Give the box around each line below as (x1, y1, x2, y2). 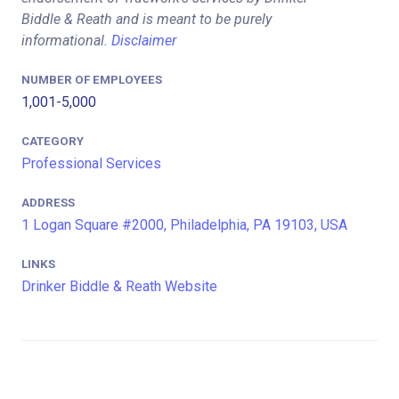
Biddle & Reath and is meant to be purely (21, 10, 272, 28)
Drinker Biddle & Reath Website (21, 278, 217, 296)
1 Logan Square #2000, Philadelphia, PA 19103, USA (21, 216, 347, 234)
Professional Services (21, 154, 161, 172)
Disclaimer (111, 31, 176, 49)
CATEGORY (21, 134, 84, 148)
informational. (21, 31, 111, 49)
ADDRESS (21, 196, 75, 210)
